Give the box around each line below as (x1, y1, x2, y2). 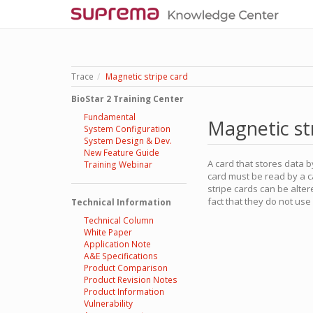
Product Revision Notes (83, 274, 177, 286)
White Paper (83, 226, 132, 238)
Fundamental (83, 111, 136, 123)
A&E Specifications (83, 250, 158, 262)
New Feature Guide (83, 147, 159, 159)
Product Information (83, 286, 164, 298)
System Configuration (83, 123, 170, 135)
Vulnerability (83, 298, 133, 310)
